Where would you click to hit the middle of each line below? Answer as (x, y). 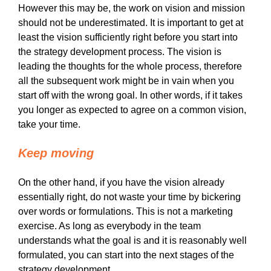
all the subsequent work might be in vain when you (126, 80)
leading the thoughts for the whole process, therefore (130, 66)
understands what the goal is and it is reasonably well (132, 240)
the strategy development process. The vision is (120, 51)
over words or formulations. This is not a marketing (126, 211)
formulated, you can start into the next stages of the (126, 255)
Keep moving (56, 153)
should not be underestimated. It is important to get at (131, 22)
